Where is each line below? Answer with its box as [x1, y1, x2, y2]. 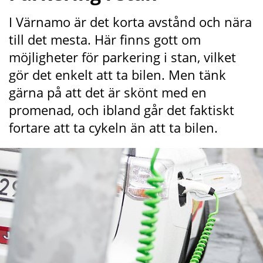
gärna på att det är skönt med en [9, 83, 207, 101]
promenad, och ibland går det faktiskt [9, 100, 234, 119]
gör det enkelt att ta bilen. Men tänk [9, 65, 226, 83]
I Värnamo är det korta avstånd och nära [9, 12, 252, 31]
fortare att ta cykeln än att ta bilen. [9, 118, 218, 136]
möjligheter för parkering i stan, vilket [9, 48, 236, 66]
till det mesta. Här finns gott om [9, 30, 201, 48]
